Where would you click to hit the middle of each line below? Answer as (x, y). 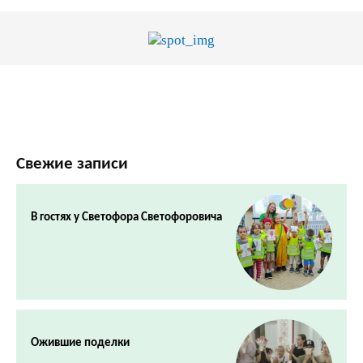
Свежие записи (72, 164)
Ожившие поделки (80, 343)
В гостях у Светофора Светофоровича (126, 217)
